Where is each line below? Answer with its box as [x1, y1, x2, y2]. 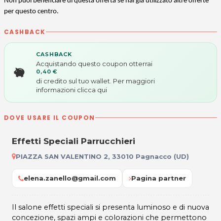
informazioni [36, 85, 77, 94]
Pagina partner [131, 174, 186, 183]
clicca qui [77, 85, 107, 94]
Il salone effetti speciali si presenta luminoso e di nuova [12, 203, 209, 212]
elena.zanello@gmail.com [24, 174, 116, 183]
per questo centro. [4, 7, 59, 15]
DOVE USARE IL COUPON [4, 113, 95, 122]
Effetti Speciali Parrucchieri [12, 136, 135, 146]
